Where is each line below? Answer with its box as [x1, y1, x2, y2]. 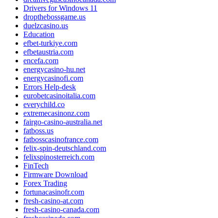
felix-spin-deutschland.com [23, 144, 106, 152]
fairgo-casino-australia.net [23, 117, 102, 126]
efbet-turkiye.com [23, 38, 77, 47]
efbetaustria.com [23, 47, 73, 56]
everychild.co [23, 100, 65, 109]
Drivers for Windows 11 [23, 3, 97, 12]
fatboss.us [23, 126, 54, 135]
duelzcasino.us [23, 21, 68, 30]
